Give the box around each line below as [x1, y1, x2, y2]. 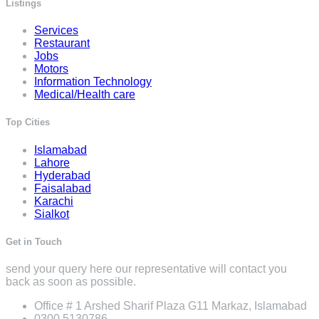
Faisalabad [34, 182, 91, 194]
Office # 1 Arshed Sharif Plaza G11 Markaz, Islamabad [34, 299, 307, 312]
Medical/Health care [34, 88, 135, 101]
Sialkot [34, 207, 69, 220]
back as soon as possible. [6, 275, 136, 288]
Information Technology [34, 75, 152, 88]
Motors [34, 63, 68, 75]
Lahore [34, 156, 70, 169]
